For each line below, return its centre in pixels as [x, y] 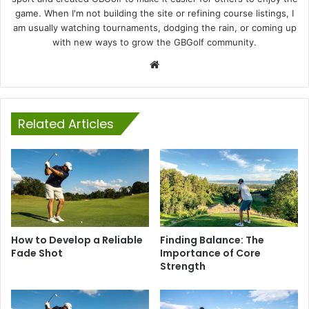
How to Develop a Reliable [77, 240]
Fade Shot [37, 253]
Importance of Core [210, 253]
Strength [183, 267]
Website [182, 64]
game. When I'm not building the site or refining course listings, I [154, 13]
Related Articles [66, 124]
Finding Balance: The [212, 240]
